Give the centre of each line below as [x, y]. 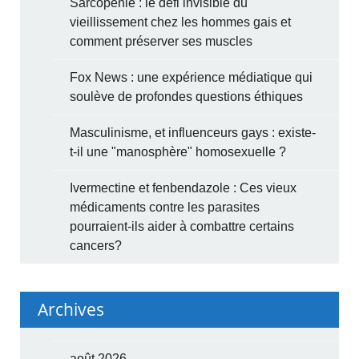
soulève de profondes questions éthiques [187, 96]
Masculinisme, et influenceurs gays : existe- [193, 132]
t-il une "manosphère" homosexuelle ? [178, 151]
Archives [71, 309]
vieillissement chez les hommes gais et [181, 22]
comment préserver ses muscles [161, 41]
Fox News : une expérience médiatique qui [192, 77]
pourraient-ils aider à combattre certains [182, 226]
